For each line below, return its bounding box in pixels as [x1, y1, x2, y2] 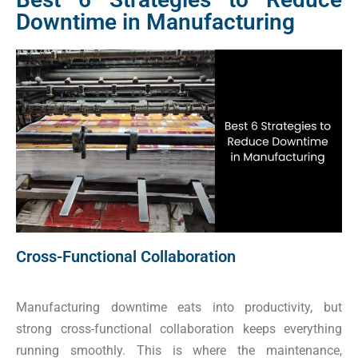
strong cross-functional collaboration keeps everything [16, 321, 342, 337]
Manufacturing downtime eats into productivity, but [16, 300, 342, 316]
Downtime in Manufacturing [16, 9, 295, 35]
